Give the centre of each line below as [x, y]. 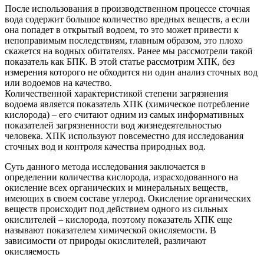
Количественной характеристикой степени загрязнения [116, 94]
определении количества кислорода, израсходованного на [121, 177]
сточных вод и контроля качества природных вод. [105, 147]
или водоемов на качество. [58, 83]
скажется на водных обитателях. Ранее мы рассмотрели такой [129, 51]
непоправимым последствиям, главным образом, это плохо [124, 41]
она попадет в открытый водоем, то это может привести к [122, 30]
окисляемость [32, 252]
